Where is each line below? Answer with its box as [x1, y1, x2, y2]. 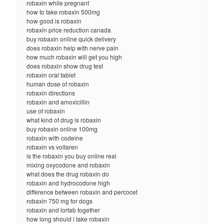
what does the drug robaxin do [26, 169, 109, 178]
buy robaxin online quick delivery [26, 34, 116, 43]
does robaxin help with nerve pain [26, 43, 119, 52]
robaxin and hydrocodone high [26, 178, 110, 187]
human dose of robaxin [26, 79, 89, 88]
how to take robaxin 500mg [26, 7, 100, 16]
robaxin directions [26, 88, 75, 97]
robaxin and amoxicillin [26, 97, 90, 106]
